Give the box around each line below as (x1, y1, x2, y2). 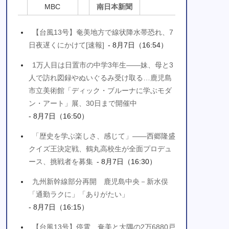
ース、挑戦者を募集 (29, 157, 93, 166)
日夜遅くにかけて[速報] (29, 41, 104, 50)
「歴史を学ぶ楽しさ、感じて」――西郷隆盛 (32, 132, 175, 141)
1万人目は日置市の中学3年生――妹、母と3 (32, 61, 173, 70)
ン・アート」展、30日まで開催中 (29, 99, 137, 108)
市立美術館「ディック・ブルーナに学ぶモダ (29, 86, 172, 95)
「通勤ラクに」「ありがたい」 (29, 190, 129, 199)
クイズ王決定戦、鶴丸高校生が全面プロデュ (29, 145, 172, 153)
